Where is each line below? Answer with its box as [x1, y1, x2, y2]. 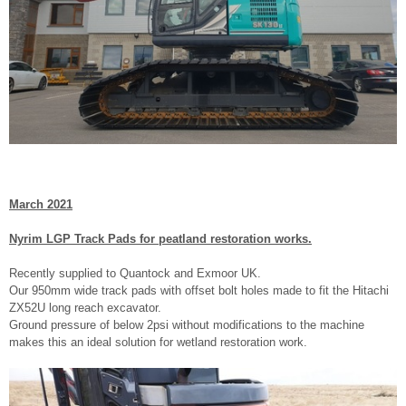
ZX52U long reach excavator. [9, 301, 161, 315]
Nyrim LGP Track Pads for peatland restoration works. [9, 232, 312, 246]
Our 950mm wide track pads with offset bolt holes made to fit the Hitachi [9, 284, 389, 298]
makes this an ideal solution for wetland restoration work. [9, 335, 307, 350]
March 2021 [9, 198, 72, 212]
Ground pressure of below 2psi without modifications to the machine [9, 318, 364, 333]
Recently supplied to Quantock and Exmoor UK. [9, 266, 261, 281]
